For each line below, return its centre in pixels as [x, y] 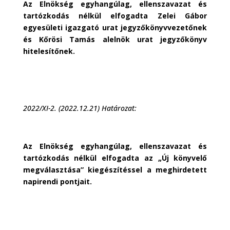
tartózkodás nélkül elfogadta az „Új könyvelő [115, 158]
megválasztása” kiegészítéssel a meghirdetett [115, 170]
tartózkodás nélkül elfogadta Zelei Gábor [115, 16]
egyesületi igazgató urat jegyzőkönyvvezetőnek [115, 28]
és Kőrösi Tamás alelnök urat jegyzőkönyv [115, 40]
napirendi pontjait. [57, 182]
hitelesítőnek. [49, 51]
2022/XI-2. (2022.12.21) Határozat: [80, 108]
